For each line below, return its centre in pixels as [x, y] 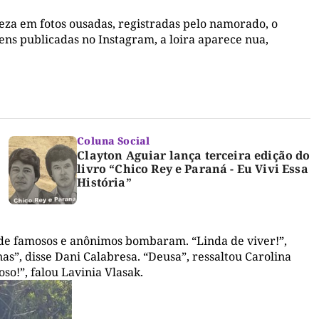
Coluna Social [114, 141]
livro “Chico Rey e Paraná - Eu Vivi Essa [193, 169]
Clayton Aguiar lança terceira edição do [194, 156]
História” [104, 183]
